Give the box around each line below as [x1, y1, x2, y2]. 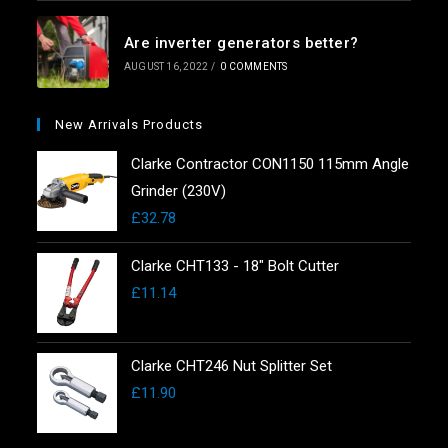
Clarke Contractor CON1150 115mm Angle [131, 154, 410, 173]
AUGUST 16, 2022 [123, 61, 208, 73]
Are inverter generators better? [123, 34, 359, 53]
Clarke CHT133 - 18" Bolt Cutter [131, 256, 340, 275]
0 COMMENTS [220, 61, 288, 73]
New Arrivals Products [55, 116, 204, 132]
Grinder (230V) [131, 181, 227, 200]
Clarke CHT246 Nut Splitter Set [131, 356, 333, 375]
